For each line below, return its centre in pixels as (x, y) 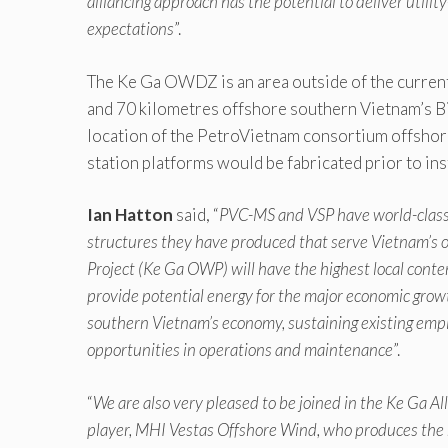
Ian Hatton (130, 215)
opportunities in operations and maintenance (240, 350)
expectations (130, 29)
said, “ (196, 215)
